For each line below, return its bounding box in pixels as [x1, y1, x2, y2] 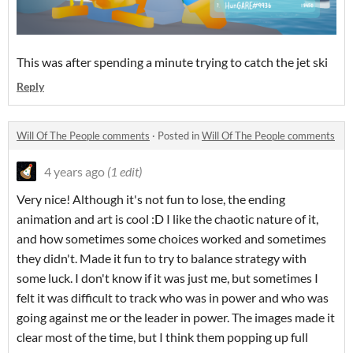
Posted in [158, 128, 202, 142]
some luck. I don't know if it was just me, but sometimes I [17, 269, 318, 285]
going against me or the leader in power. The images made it [17, 309, 335, 325]
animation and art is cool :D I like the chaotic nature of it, [17, 210, 318, 226]
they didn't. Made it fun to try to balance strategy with [17, 250, 307, 266]
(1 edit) [107, 163, 142, 179]
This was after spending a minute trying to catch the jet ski [17, 54, 328, 69]
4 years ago [44, 163, 105, 179]
